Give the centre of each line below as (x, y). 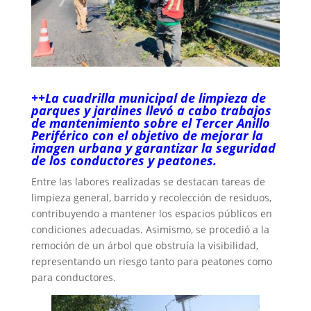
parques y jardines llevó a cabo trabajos (151, 110)
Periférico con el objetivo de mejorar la (147, 135)
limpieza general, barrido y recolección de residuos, (151, 197)
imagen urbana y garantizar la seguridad (153, 148)
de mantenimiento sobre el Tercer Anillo (150, 123)
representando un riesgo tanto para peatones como (151, 261)
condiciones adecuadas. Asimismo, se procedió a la (150, 229)
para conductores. (73, 277)
